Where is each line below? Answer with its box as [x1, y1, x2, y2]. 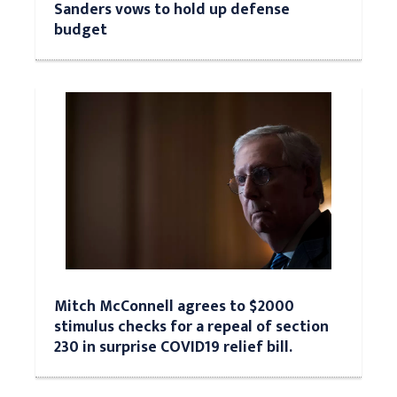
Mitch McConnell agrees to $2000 [54, 293, 294, 319]
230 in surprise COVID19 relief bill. [54, 334, 292, 360]
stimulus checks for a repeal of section [54, 314, 329, 339]
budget [54, 17, 107, 43]
